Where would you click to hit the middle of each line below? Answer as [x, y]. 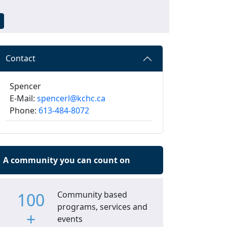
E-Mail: [23, 98]
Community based [92, 194]
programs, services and [102, 206]
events [70, 219]
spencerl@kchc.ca [71, 98]
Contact [21, 58]
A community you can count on [67, 160]
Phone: [24, 110]
